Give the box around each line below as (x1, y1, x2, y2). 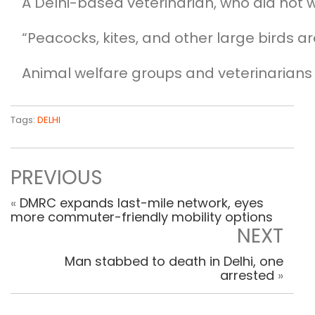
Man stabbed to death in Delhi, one (65, 252, 283, 271)
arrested (220, 266, 274, 285)
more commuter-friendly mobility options (11, 208, 273, 226)
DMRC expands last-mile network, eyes (20, 194, 264, 212)
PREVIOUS (11, 164, 103, 192)
